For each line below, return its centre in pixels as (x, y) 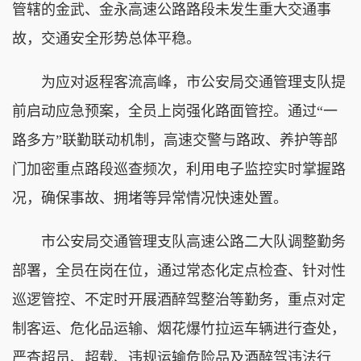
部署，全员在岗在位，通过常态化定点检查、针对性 (179, 270)
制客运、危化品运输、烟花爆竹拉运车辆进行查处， (179, 328)
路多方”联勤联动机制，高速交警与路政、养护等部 (175, 140)
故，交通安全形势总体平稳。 (106, 38)
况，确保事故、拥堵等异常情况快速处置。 (150, 198)
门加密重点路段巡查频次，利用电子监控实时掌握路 (179, 169)
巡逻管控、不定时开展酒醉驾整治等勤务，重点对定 (179, 299)
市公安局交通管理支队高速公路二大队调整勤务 (179, 241)
